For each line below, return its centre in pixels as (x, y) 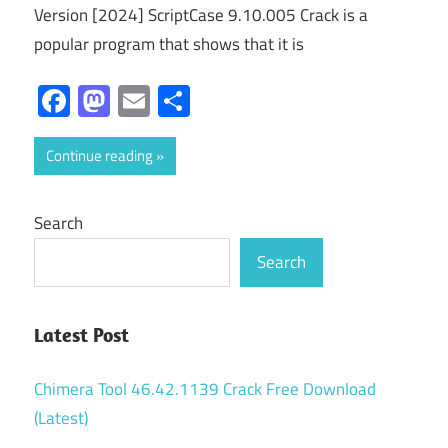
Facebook (134, 100)
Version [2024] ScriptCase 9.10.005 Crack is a (201, 15)
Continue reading (99, 155)
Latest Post (81, 334)
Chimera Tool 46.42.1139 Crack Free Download (205, 388)
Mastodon (178, 100)
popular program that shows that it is (169, 44)
